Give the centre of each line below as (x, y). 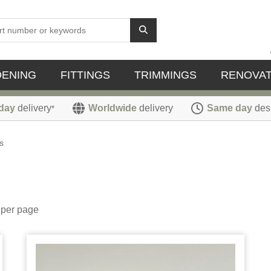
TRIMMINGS (165, 75)
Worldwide (113, 108)
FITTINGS (85, 75)
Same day (230, 108)
